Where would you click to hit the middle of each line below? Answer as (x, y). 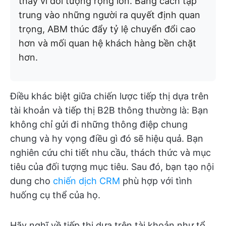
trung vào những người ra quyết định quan (109, 15)
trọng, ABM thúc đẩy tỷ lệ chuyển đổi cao (107, 29)
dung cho (32, 181)
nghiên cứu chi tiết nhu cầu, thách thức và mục (110, 153)
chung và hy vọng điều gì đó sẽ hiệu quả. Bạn (107, 138)
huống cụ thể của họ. (55, 195)
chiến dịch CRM (87, 181)
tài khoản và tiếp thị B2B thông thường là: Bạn (109, 110)
